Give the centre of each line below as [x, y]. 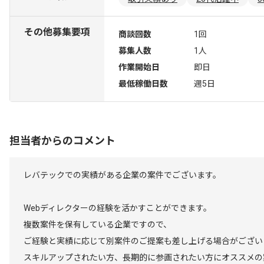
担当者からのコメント [62, 141]
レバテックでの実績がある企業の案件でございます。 [122, 175]
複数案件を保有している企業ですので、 [98, 225]
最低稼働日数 [143, 84]
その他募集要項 [57, 32]
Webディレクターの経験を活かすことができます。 [118, 208]
